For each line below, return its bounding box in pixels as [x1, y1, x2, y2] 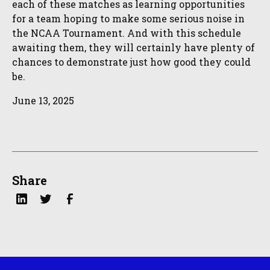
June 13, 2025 [12, 94, 74, 107]
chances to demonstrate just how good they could [12, 55, 251, 69]
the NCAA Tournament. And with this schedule [12, 27, 241, 40]
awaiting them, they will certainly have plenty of [12, 41, 255, 54]
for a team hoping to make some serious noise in [12, 12, 245, 25]
